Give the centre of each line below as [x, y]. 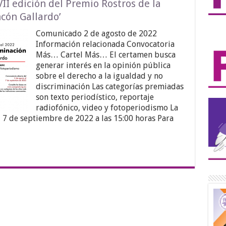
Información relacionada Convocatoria [106, 44]
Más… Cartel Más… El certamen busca [105, 55]
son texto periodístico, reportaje [95, 97]
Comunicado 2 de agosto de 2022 [96, 34]
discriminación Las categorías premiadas [109, 87]
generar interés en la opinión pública [103, 66]
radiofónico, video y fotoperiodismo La [107, 108]
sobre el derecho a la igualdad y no [99, 76]
